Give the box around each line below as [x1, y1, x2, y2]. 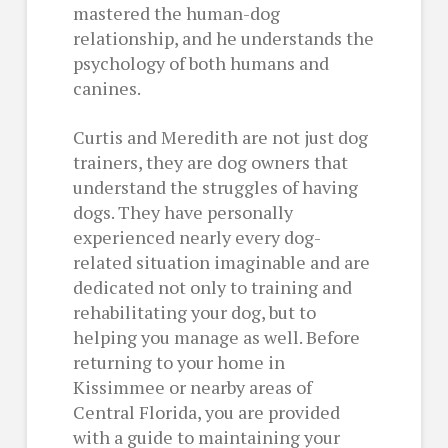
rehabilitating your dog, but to [72, 299, 316, 324]
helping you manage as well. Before [72, 324, 360, 349]
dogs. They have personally [72, 199, 293, 224]
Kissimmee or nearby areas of [72, 374, 312, 399]
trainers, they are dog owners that [72, 149, 348, 174]
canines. [72, 75, 141, 100]
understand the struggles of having [72, 174, 358, 199]
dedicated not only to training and [72, 274, 352, 299]
